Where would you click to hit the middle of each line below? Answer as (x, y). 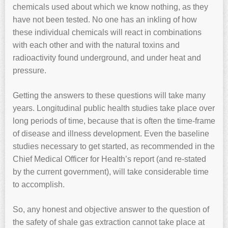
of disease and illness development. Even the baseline (111, 133)
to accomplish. (39, 184)
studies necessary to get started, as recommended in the (114, 146)
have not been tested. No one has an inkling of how (105, 19)
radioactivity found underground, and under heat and (107, 58)
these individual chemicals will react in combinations (107, 32)
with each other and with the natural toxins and (96, 45)
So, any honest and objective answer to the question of (111, 209)
